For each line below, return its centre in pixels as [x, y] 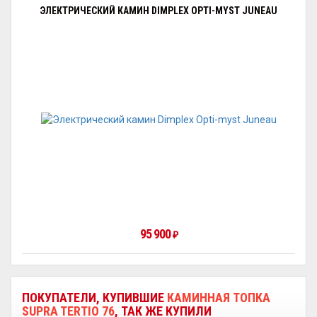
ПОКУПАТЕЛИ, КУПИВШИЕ [94, 298]
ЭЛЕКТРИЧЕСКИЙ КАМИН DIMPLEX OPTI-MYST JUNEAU [158, 11]
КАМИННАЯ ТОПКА [219, 298]
